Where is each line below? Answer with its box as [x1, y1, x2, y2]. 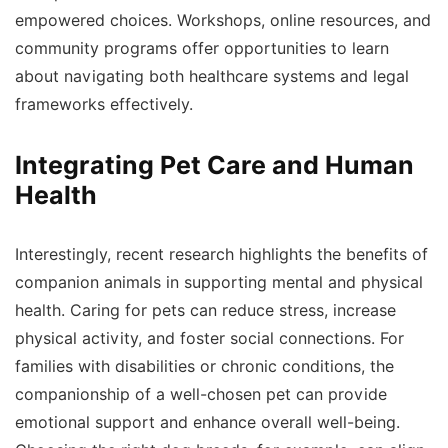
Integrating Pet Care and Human [15, 150, 414, 180]
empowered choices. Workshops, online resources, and [15, 11, 431, 30]
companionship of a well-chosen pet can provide [15, 385, 387, 404]
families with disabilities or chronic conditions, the [15, 357, 394, 376]
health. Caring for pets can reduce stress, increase [15, 301, 396, 320]
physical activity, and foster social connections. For [15, 329, 404, 348]
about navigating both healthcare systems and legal [15, 67, 409, 86]
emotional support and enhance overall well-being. [15, 413, 400, 432]
